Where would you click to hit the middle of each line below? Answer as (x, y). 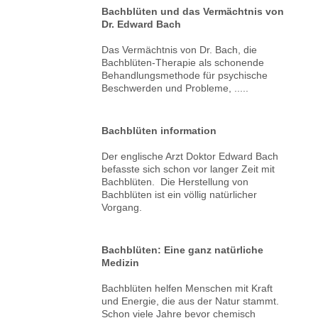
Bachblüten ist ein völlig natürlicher (180, 194)
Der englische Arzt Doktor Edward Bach (190, 156)
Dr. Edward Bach (142, 24)
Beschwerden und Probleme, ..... (175, 88)
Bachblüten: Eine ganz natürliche (183, 250)
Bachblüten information (159, 130)
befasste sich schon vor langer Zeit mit (188, 169)
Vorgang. (122, 207)
